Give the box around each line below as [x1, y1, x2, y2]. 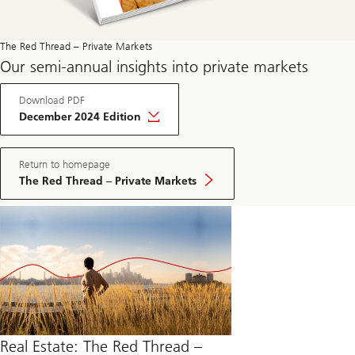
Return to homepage [19, 158, 110, 170]
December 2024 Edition [19, 109, 141, 124]
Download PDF [19, 94, 85, 106]
